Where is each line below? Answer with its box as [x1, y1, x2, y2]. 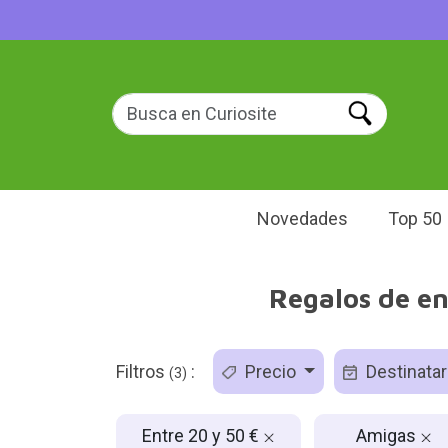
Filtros [115, 361, 169, 382]
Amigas [355, 424, 420, 446]
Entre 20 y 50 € [141, 424, 263, 446]
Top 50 [388, 208, 442, 229]
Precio [240, 361, 300, 382]
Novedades [257, 208, 348, 229]
